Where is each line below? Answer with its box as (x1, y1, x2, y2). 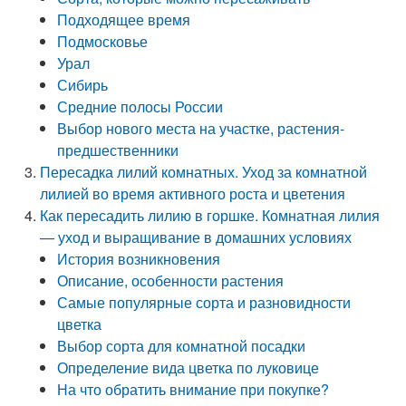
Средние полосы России (57, 96, 224, 117)
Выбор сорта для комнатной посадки (57, 335, 306, 356)
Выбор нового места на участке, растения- (57, 118, 345, 139)
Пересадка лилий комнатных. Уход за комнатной (40, 161, 368, 182)
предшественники (57, 140, 179, 160)
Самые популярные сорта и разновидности (57, 292, 352, 313)
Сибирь (57, 74, 109, 95)
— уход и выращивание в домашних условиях (40, 227, 353, 247)
